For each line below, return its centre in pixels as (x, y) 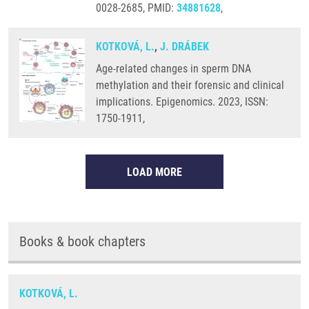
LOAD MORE (154, 172)
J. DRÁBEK (185, 47)
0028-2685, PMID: (136, 8)
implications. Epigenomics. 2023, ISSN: (182, 102)
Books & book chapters (82, 241)
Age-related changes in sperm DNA (173, 69)
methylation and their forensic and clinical (190, 85)
